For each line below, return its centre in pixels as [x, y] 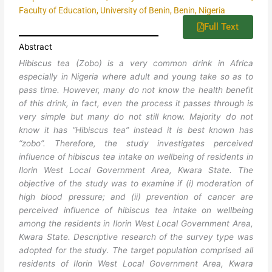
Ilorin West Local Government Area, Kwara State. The [136, 170]
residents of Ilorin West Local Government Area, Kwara [136, 264]
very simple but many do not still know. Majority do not [136, 117]
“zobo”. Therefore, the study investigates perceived [136, 144]
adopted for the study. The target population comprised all [136, 250]
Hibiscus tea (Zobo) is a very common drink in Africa [136, 63]
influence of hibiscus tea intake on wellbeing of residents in [136, 157]
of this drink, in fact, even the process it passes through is [136, 104]
